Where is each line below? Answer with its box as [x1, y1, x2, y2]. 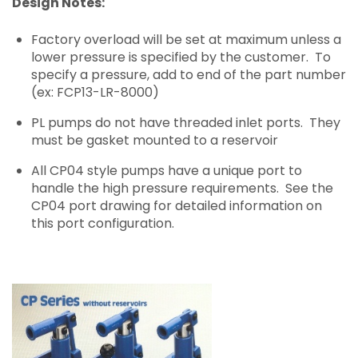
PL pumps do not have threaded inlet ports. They [31, 113, 340, 133]
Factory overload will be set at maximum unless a [31, 30, 341, 50]
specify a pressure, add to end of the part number [31, 66, 346, 85]
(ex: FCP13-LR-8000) [31, 83, 159, 102]
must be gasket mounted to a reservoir [31, 131, 278, 150]
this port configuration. [31, 214, 174, 233]
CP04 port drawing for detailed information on [31, 197, 322, 216]
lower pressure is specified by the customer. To [31, 48, 331, 67]
